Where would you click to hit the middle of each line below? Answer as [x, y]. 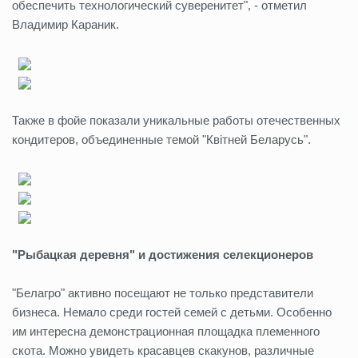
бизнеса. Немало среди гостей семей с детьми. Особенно [172, 312]
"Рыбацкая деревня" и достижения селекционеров [163, 255]
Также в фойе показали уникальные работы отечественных [176, 120]
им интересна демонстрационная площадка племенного [166, 331]
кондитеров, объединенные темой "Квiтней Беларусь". [161, 139]
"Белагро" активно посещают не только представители [163, 293]
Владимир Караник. [67, 24]
